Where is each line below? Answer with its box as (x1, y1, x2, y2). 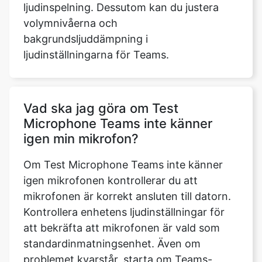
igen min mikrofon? (23, 131, 139, 146)
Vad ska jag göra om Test (23, 101, 178, 116)
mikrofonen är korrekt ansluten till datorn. (23, 190, 231, 202)
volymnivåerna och (23, 17, 118, 29)
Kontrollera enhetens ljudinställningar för (23, 206, 225, 218)
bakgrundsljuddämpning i (23, 33, 148, 45)
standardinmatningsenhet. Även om (23, 237, 201, 250)
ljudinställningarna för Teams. (23, 49, 169, 61)
